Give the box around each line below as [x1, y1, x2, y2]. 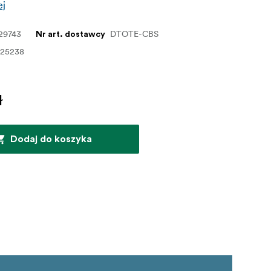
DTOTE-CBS [110, 28, 159, 39]
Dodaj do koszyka [10, 134, 92, 144]
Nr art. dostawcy [36, 30, 106, 39]
